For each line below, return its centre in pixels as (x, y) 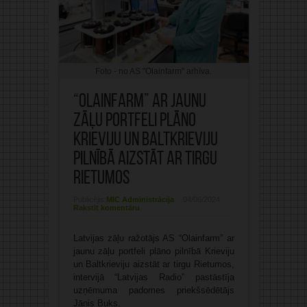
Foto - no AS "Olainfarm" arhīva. (153, 71)
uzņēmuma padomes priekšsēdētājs (153, 290)
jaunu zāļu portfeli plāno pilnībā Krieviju (153, 251)
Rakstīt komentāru (106, 207)
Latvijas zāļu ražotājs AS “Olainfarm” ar (153, 238)
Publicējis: (89, 199)
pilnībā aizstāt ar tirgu (145, 159)
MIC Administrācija (140, 199)
